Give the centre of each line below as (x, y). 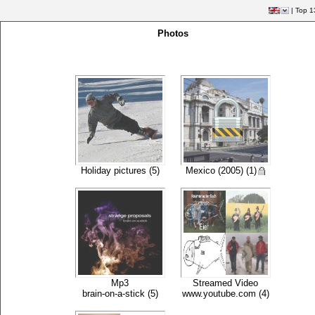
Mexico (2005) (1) (221, 171)
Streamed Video (226, 283)
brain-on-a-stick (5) (120, 294)
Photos (173, 33)
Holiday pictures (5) (120, 171)
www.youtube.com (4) (225, 294)
